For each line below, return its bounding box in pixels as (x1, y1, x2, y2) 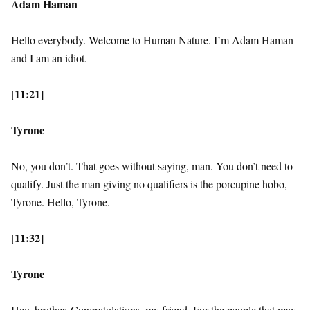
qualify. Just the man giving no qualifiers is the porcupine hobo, (11, 176, 287, 192)
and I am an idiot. (11, 51, 87, 66)
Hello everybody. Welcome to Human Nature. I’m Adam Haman (11, 33, 293, 48)
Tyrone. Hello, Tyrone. (11, 194, 110, 210)
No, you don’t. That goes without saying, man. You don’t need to (11, 158, 293, 174)
